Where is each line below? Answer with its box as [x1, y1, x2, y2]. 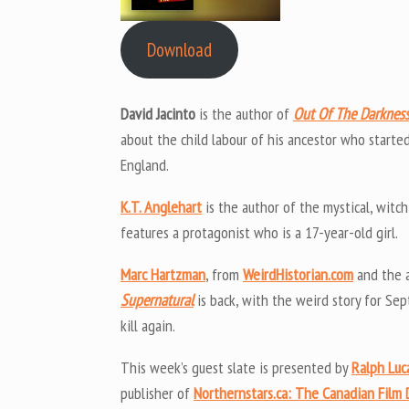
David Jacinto [121, 103, 195, 125]
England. [121, 154, 172, 176]
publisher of [121, 383, 194, 404]
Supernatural [121, 289, 194, 311]
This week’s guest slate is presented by [121, 357, 351, 379]
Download [146, 37, 212, 62]
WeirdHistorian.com [243, 264, 353, 286]
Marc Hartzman [121, 264, 205, 286]
